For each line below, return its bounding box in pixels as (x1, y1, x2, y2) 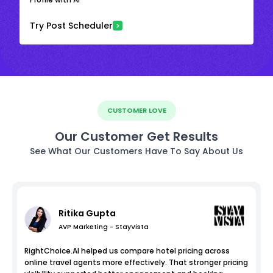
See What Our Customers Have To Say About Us (30, 144, 243, 157)
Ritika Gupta (58, 207, 116, 219)
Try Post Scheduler (30, 19, 113, 32)
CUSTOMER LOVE (107, 105, 166, 115)
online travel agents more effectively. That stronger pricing (24, 257, 248, 268)
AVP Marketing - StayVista (58, 222, 149, 232)
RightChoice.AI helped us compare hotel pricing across (24, 245, 230, 256)
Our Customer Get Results (55, 127, 218, 145)
